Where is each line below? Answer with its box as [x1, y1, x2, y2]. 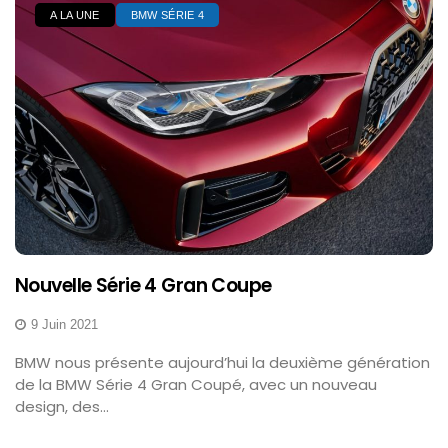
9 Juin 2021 [31, 316, 98, 332]
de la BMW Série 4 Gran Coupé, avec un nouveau [15, 373, 377, 395]
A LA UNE [50, 9, 100, 22]
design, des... [15, 395, 109, 417]
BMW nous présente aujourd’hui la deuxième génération [15, 351, 430, 373]
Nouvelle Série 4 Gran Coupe [15, 271, 272, 299]
